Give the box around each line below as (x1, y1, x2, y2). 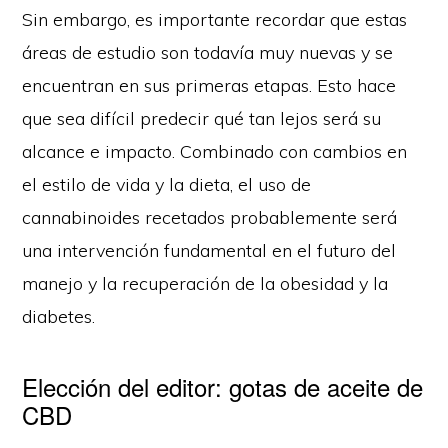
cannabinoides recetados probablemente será (22, 205, 398, 229)
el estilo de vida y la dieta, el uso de (22, 172, 312, 196)
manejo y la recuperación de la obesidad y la (22, 271, 389, 295)
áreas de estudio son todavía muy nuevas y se (22, 40, 394, 64)
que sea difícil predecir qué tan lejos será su (22, 106, 382, 130)
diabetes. (22, 304, 96, 328)
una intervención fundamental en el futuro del (22, 238, 397, 262)
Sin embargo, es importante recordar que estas (22, 7, 408, 31)
